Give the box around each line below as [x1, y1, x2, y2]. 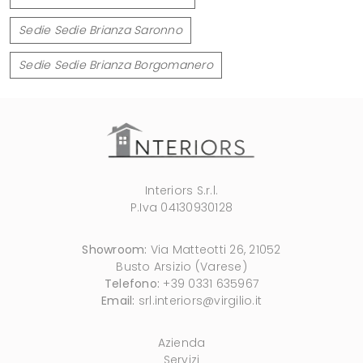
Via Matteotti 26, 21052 [147, 241, 281, 258]
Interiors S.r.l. [145, 181, 218, 199]
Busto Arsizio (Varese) [116, 258, 247, 275]
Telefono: [104, 275, 160, 292]
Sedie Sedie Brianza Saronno [19, 21, 182, 38]
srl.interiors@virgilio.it [138, 292, 262, 309]
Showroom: [82, 241, 147, 258]
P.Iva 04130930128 [130, 199, 233, 216]
